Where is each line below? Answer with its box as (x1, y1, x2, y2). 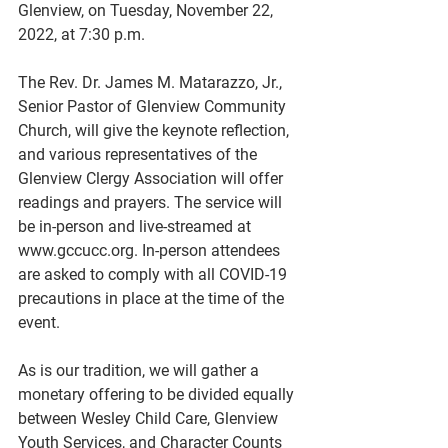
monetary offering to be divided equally (18, 385, 298, 404)
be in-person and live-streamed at (18, 217, 255, 236)
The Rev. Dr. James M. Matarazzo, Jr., (18, 73, 286, 92)
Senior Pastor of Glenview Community (18, 97, 290, 116)
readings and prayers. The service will (18, 193, 286, 212)
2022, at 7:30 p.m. (18, 25, 145, 44)
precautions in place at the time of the (18, 289, 288, 308)
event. (18, 313, 60, 332)
